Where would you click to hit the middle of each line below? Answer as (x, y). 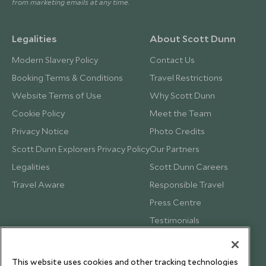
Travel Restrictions (186, 77)
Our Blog (167, 238)
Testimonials (175, 220)
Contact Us (172, 60)
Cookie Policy (38, 113)
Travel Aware (38, 184)
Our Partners (175, 149)
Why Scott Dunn (182, 95)
